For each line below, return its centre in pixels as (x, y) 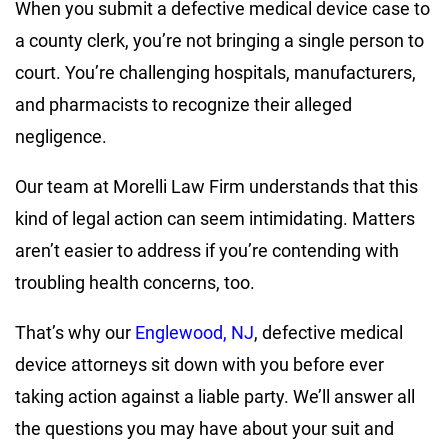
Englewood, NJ (194, 332)
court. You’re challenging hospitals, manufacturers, (215, 72)
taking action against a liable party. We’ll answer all (215, 396)
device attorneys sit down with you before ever (199, 364)
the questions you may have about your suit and (204, 428)
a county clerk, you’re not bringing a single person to (219, 40)
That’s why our (75, 332)
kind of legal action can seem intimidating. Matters (215, 218)
